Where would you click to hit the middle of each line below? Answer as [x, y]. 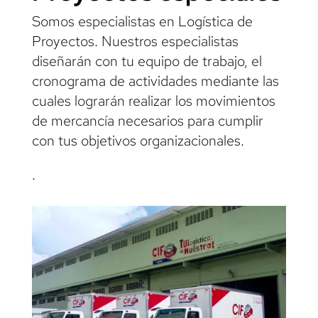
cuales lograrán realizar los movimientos [153, 100]
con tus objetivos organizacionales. [138, 140]
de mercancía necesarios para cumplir [147, 120]
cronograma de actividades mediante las [155, 81]
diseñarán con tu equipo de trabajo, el [147, 61]
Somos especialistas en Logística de [142, 21]
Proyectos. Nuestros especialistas [135, 41]
